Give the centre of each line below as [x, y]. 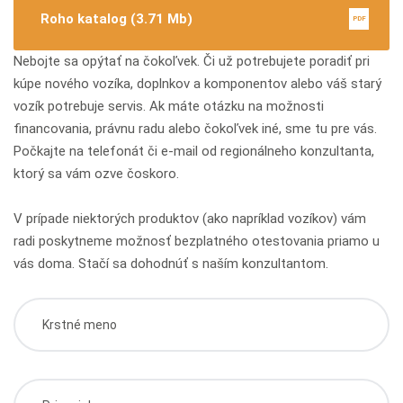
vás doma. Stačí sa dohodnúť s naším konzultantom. [171, 263]
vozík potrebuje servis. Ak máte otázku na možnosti [169, 106]
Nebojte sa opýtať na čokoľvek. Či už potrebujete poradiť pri [192, 61]
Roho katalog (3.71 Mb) [116, 18]
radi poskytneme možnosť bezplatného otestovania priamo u [197, 241]
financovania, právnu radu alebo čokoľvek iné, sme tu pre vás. [195, 128]
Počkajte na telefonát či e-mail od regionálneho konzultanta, [194, 151]
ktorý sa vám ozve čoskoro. [96, 173]
